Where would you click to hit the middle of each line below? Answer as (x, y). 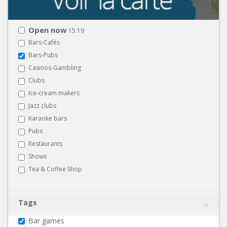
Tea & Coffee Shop (55, 169)
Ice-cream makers (54, 93)
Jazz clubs (42, 105)
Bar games (46, 220)
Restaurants (45, 143)
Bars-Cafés (44, 42)
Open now (48, 30)
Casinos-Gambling (55, 67)
